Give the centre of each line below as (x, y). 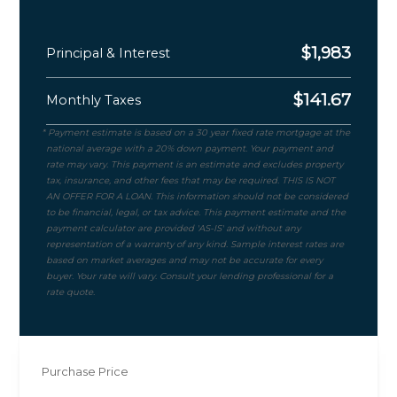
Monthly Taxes (94, 101)
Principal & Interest (109, 54)
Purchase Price (86, 372)
